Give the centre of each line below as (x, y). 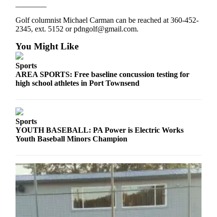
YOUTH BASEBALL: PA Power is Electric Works (100, 130)
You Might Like (47, 46)
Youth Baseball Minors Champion (71, 139)
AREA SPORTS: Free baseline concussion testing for (102, 75)
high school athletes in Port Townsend (77, 83)
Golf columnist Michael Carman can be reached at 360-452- (107, 20)
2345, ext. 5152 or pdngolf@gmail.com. (77, 29)
